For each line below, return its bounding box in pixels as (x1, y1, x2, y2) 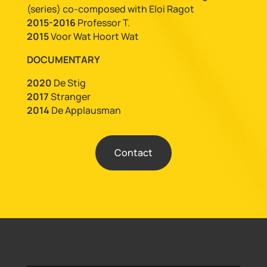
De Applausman (49, 104, 121, 117)
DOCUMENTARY (26, 53, 100, 66)
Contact (114, 146, 153, 159)
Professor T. (75, 16, 130, 29)
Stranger (50, 90, 91, 103)
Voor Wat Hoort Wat (48, 30, 139, 43)
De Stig (51, 76, 86, 89)
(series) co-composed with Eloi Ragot (26, 2, 194, 15)
